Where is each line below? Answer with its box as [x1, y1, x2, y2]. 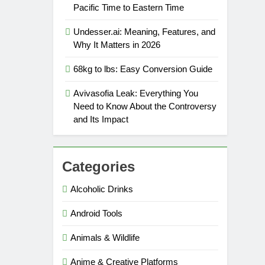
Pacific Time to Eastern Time [73, 2, 185, 13]
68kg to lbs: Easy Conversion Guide [73, 64, 213, 75]
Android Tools [70, 208, 123, 219]
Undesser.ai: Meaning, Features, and [73, 27, 216, 37]
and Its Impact [73, 114, 129, 125]
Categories [62, 159, 135, 175]
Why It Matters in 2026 [73, 40, 161, 50]
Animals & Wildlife [70, 232, 140, 243]
